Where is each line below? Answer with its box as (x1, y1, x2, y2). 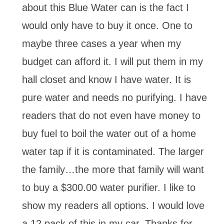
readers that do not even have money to (22, 109, 200, 121)
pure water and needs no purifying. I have (22, 91, 207, 103)
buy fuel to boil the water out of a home (22, 127, 196, 139)
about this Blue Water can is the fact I (22, 1, 189, 13)
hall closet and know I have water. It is (22, 73, 191, 85)
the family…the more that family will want (22, 163, 204, 175)
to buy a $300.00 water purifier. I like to (22, 181, 195, 193)
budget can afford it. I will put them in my (22, 55, 203, 67)
